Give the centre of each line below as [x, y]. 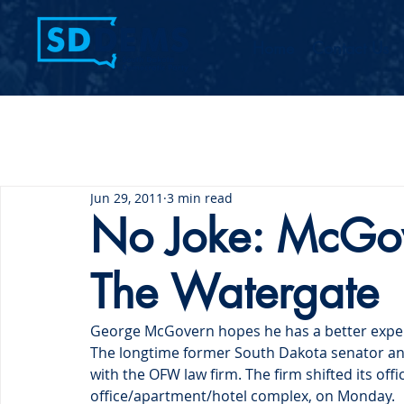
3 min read [200, 197]
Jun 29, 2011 [127, 197]
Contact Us [350, 48]
